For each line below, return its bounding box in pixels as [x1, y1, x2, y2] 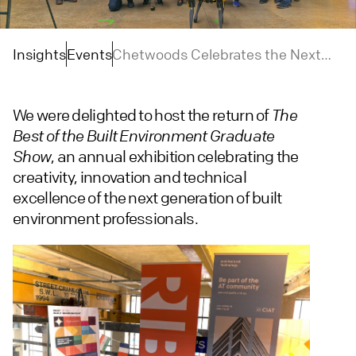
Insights [13, 45, 66, 64]
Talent [112, 90, 152, 108]
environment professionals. [13, 208, 198, 229]
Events [66, 45, 112, 64]
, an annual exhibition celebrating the [51, 146, 299, 167]
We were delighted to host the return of [13, 105, 272, 126]
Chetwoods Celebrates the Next [112, 45, 321, 64]
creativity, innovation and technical [13, 167, 246, 188]
